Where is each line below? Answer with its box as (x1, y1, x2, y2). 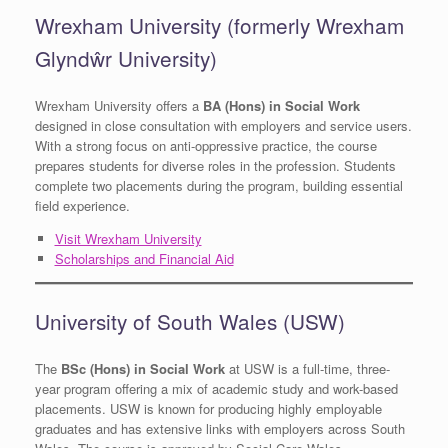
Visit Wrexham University (54, 228, 202, 248)
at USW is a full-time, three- (225, 359, 390, 379)
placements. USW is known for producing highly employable (35, 399, 382, 419)
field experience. (35, 195, 130, 215)
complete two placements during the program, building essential (35, 175, 403, 195)
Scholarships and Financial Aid (54, 248, 234, 268)
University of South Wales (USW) (35, 306, 345, 337)
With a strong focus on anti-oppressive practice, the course (35, 135, 377, 155)
